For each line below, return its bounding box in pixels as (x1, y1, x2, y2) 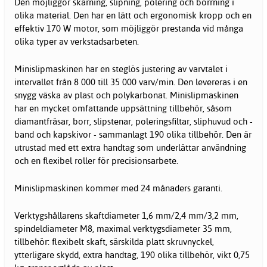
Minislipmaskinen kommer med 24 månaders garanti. (14, 182, 222, 194)
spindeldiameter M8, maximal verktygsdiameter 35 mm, (14, 222, 232, 234)
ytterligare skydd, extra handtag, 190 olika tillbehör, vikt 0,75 (14, 249, 250, 260)
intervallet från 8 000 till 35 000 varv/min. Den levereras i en (14, 76, 247, 88)
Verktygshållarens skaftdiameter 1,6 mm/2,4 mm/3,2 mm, (14, 209, 238, 221)
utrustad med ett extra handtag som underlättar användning (14, 141, 246, 153)
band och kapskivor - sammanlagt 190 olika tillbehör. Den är (14, 128, 252, 140)
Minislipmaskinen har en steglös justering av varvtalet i (14, 63, 228, 74)
